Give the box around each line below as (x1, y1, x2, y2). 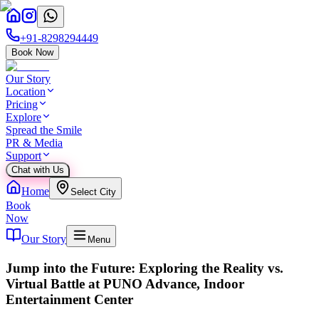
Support (6, 150, 41, 162)
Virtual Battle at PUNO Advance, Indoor (6, 276, 244, 291)
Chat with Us (11, 164, 64, 175)
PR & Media (6, 137, 63, 149)
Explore (6, 111, 41, 123)
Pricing (6, 98, 38, 110)
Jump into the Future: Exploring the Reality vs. (6, 260, 283, 276)
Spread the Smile (6, 124, 82, 136)
